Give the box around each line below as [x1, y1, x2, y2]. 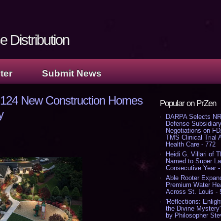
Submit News [42, 68, 102, 78]
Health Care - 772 [166, 141, 216, 148]
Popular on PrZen [160, 99, 216, 108]
